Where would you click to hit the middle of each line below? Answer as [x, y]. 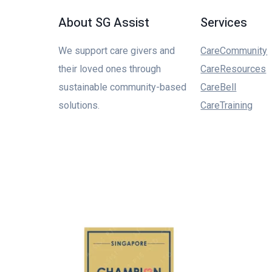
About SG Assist [104, 23]
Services [224, 23]
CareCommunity [234, 51]
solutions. [79, 105]
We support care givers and [117, 51]
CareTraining [227, 105]
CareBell [219, 87]
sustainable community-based [122, 87]
